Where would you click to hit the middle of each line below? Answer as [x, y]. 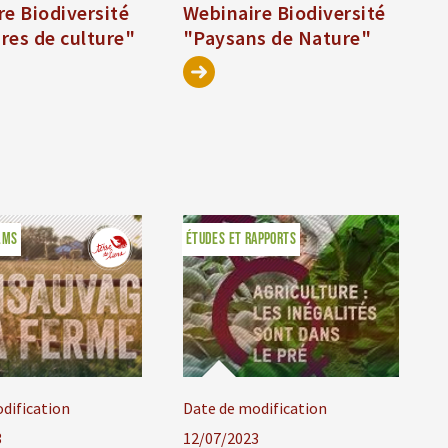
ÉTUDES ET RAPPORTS [240, 240]
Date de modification [254, 408]
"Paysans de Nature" [277, 38]
